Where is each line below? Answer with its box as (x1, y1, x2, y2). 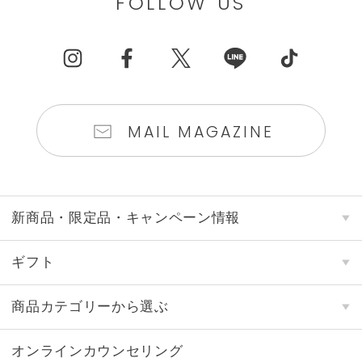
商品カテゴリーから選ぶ (11, 298, 169, 314)
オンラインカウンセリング (11, 343, 183, 359)
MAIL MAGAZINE (128, 120, 274, 143)
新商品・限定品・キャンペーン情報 (11, 209, 241, 225)
